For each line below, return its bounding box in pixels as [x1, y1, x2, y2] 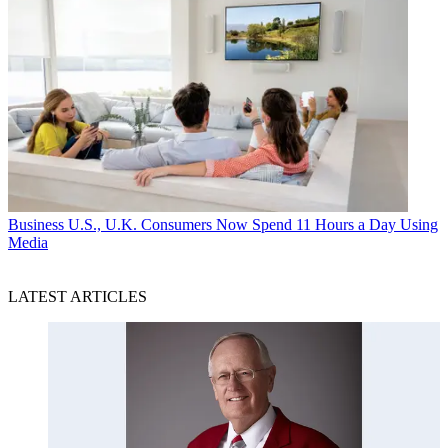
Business [8, 216, 64, 234]
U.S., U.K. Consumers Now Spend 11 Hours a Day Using [68, 216, 438, 234]
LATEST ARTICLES [8, 288, 147, 306]
